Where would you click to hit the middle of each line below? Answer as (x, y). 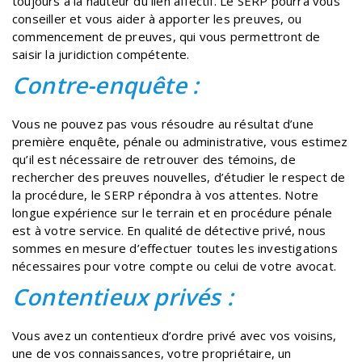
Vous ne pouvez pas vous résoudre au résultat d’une (163, 123)
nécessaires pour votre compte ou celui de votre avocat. (175, 265)
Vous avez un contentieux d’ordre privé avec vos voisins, (175, 335)
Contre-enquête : (106, 84)
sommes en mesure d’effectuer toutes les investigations (175, 248)
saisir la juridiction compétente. (101, 54)
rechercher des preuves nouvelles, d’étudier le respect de (179, 177)
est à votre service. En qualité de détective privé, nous (169, 230)
